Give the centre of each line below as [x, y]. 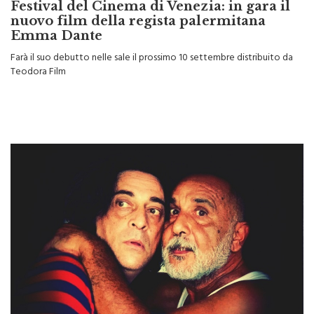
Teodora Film [38, 53]
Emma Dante [57, 16]
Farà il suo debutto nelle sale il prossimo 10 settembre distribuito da [152, 39]
